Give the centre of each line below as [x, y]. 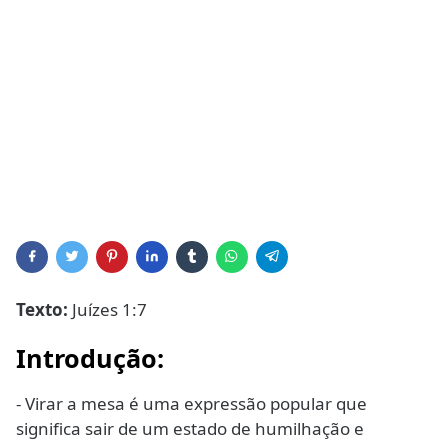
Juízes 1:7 [107, 309]
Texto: [42, 309]
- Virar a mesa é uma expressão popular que [191, 403]
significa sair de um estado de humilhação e [190, 428]
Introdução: [90, 357]
